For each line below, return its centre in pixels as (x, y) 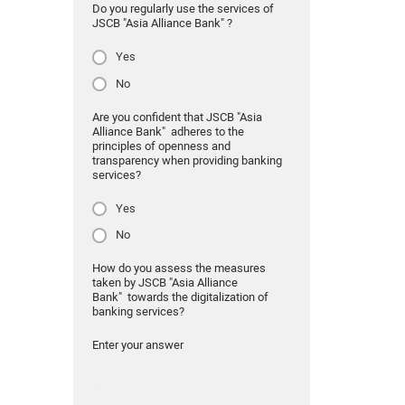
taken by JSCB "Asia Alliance (165, 283)
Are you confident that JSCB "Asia (177, 117)
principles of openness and (161, 146)
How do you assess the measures (179, 268)
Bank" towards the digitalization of (180, 297)
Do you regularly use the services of (183, 9)
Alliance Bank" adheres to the (168, 131)
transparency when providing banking (187, 160)
